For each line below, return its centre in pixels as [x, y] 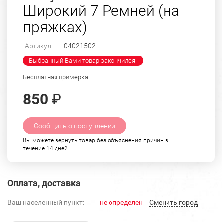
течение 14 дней [45, 148]
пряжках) [55, 27]
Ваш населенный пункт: [46, 202]
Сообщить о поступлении [75, 126]
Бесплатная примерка [55, 77]
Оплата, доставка [44, 183]
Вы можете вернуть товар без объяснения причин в [96, 140]
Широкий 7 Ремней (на [101, 11]
